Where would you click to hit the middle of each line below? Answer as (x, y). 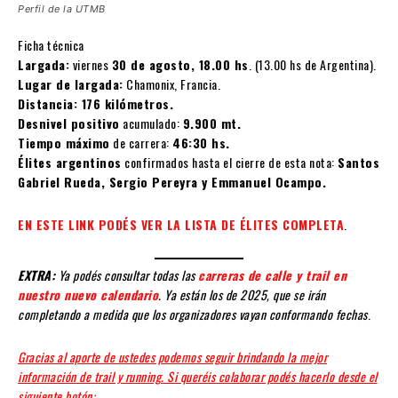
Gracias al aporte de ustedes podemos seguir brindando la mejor (172, 357)
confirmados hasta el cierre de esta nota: (229, 163)
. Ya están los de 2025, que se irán (242, 295)
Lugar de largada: (71, 84)
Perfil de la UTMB (62, 9)
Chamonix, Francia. (171, 84)
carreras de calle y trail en (272, 275)
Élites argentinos (70, 163)
